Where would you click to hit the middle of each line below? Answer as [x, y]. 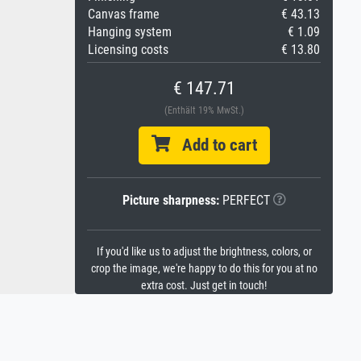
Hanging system [130, 32]
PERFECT [244, 200]
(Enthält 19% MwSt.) [204, 110]
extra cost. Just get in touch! [204, 286]
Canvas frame [124, 14]
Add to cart [213, 145]
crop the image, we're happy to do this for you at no [204, 269]
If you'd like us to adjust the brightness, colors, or [204, 252]
